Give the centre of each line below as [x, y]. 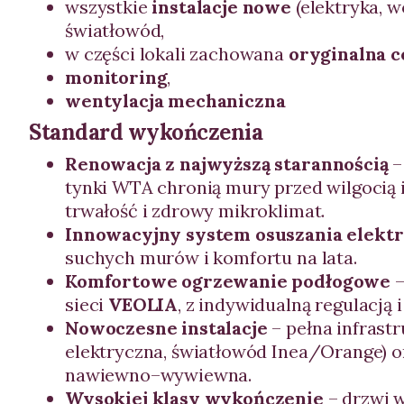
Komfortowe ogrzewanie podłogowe [228, 281]
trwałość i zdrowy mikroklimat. [195, 211]
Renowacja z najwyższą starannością [227, 164]
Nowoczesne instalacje [166, 328]
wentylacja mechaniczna [175, 101]
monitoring [116, 77]
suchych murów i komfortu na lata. [211, 257]
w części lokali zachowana [177, 54]
